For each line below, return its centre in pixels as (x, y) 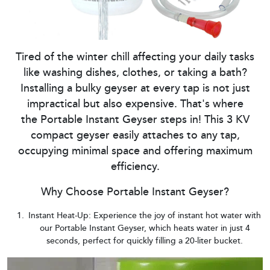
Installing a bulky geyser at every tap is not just (135, 89)
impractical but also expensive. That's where (135, 105)
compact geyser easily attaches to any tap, (135, 136)
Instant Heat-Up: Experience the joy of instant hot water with (145, 216)
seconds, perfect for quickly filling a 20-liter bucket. (145, 241)
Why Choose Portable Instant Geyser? (135, 193)
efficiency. (135, 167)
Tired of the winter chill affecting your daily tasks (135, 58)
